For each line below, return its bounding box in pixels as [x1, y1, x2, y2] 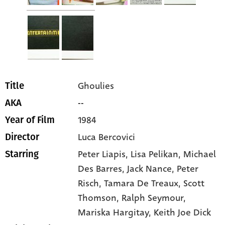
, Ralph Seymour [117, 191, 184, 205]
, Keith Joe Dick [149, 206, 211, 219]
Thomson [78, 191, 117, 205]
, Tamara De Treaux [99, 177, 179, 190]
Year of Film [5, 115, 55, 126]
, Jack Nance [122, 162, 172, 176]
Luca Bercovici [78, 131, 136, 144]
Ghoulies [78, 79, 115, 93]
